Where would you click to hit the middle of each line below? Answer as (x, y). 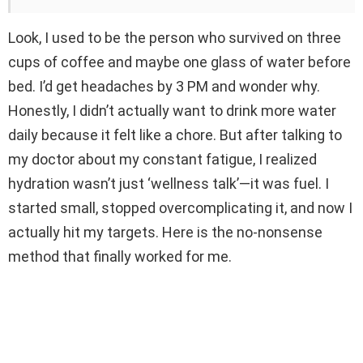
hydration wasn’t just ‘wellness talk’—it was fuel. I (169, 183)
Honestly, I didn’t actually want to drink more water (172, 110)
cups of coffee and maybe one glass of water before (179, 62)
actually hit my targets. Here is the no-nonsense (165, 232)
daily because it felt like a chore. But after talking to (175, 135)
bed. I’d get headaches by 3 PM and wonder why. (164, 86)
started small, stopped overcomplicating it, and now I (180, 207)
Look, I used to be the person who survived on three (175, 37)
